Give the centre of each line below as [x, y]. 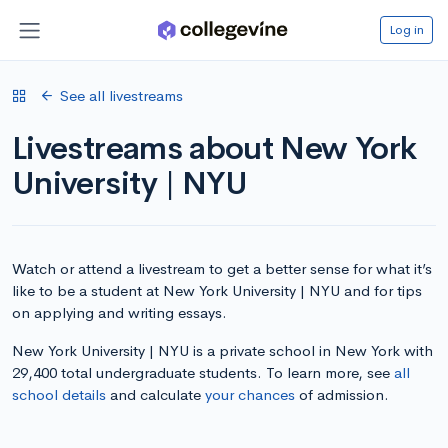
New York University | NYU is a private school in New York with [222, 350]
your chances [250, 394]
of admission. [342, 394]
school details [59, 394]
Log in [406, 29]
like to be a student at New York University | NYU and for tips [217, 290]
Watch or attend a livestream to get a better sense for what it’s [222, 268]
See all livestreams [121, 95]
